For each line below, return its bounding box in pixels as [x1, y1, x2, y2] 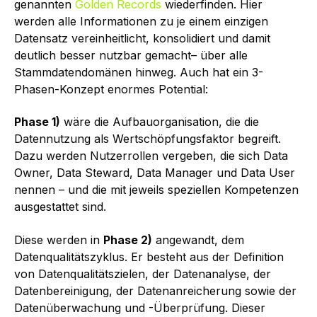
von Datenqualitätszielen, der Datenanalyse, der [14, 266, 271, 281]
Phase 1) [14, 115, 60, 129]
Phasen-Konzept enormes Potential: [14, 81, 208, 96]
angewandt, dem [152, 232, 244, 247]
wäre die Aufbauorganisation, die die [60, 115, 259, 129]
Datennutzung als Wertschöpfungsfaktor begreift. [14, 132, 281, 146]
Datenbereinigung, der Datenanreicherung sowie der [14, 283, 296, 298]
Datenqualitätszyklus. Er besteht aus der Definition [14, 249, 284, 264]
